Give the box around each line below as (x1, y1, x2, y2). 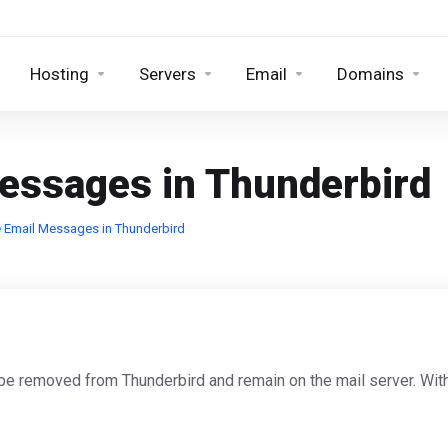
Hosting (30, 64, 89, 84)
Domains (337, 64, 404, 84)
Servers (139, 64, 196, 84)
